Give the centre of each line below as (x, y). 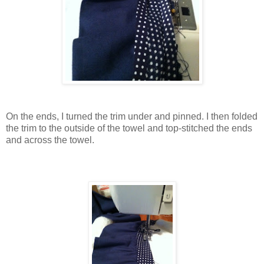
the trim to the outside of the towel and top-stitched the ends (129, 128)
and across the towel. (50, 140)
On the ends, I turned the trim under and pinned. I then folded (132, 117)
